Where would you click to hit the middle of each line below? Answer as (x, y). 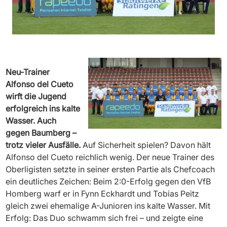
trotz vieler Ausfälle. (43, 145)
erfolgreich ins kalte (43, 108)
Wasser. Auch (31, 120)
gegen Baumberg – (41, 133)
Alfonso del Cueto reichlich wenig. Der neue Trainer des (110, 157)
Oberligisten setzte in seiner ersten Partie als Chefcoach (110, 169)
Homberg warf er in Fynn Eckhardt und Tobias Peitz (103, 193)
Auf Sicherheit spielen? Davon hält (146, 145)
